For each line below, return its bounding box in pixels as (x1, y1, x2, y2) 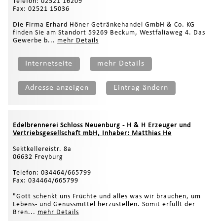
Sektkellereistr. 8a (12, 145, 72, 153)
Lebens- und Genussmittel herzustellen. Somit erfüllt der (12, 200, 195, 208)
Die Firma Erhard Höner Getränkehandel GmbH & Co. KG (12, 21, 195, 29)
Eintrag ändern (113, 83, 168, 92)
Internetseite (25, 59, 73, 68)
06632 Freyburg (12, 153, 63, 161)
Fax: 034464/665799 (12, 177, 78, 184)
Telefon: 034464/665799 (12, 169, 91, 177)
